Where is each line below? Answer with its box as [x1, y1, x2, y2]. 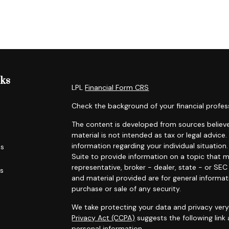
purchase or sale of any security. [72, 184, 181, 193]
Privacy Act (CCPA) [72, 213, 135, 222]
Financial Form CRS [85, 83, 149, 92]
